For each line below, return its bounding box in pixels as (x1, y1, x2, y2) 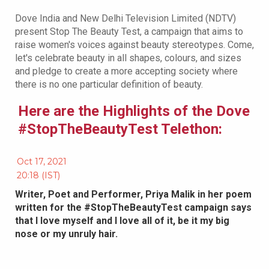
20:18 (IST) (17, 170, 60, 181)
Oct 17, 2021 (17, 156, 67, 168)
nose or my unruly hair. (15, 228, 118, 240)
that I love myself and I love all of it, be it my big (15, 215, 229, 227)
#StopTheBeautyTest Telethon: (18, 121, 222, 138)
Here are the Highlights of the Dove (18, 103, 250, 120)
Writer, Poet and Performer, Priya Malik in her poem (15, 189, 252, 201)
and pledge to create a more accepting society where (15, 65, 238, 77)
